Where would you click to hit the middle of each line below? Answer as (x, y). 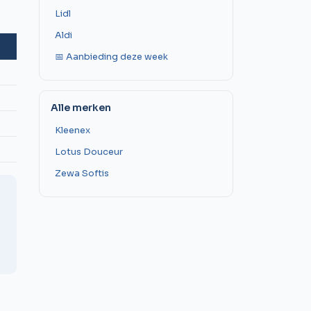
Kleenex (73, 131)
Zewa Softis (82, 174)
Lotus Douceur (89, 152)
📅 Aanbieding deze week (111, 57)
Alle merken (81, 108)
